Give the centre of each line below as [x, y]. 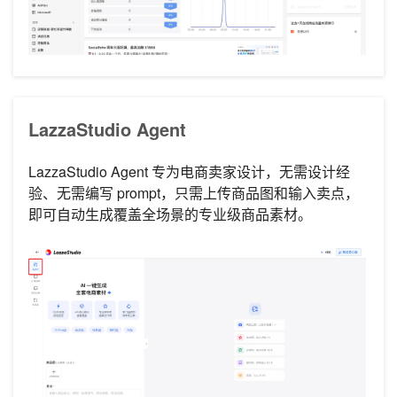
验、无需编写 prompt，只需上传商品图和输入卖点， [194, 193]
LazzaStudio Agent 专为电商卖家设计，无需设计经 [189, 172]
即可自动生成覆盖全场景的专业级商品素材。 [170, 214]
